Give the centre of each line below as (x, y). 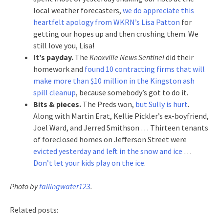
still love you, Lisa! (64, 45)
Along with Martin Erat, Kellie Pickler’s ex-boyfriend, (121, 116)
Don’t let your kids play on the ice (89, 163)
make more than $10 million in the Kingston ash (114, 80)
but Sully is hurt (162, 104)
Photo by (24, 186)
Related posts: (34, 209)
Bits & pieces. (57, 104)
